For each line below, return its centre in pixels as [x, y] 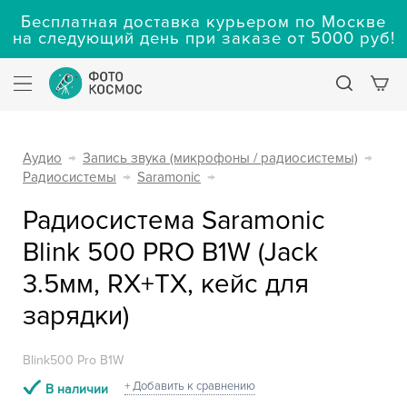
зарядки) [76, 317]
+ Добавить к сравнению [189, 387]
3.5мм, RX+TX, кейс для [166, 285]
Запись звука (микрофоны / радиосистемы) [220, 159]
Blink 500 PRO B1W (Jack [170, 253]
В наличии [76, 389]
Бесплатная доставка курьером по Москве [203, 22]
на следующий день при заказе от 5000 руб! [203, 39]
